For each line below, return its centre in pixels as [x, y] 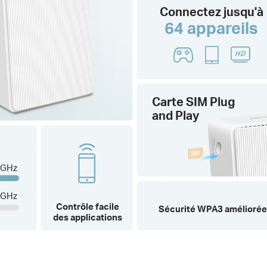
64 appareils [212, 27]
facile [108, 206]
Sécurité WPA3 [192, 208]
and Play [175, 116]
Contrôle [76, 206]
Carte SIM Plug [193, 102]
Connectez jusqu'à [211, 11]
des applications [88, 217]
